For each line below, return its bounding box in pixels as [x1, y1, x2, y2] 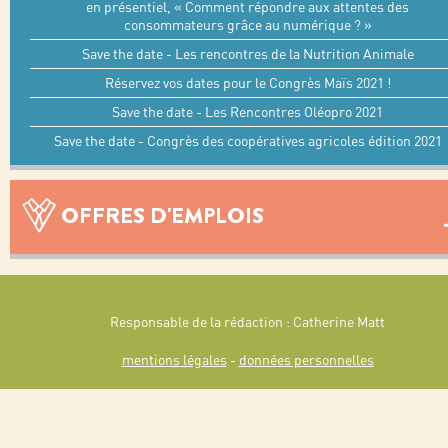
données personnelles [238, 351, 374, 369]
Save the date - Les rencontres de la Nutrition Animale [81, 45, 414, 63]
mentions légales [121, 351, 227, 369]
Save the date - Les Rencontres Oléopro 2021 [112, 103, 383, 121]
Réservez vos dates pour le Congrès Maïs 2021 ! [104, 74, 391, 92]
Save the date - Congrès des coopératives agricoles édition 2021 [53, 132, 442, 150]
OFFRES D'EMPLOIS [61, 200, 264, 231]
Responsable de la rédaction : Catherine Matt [110, 313, 385, 331]
